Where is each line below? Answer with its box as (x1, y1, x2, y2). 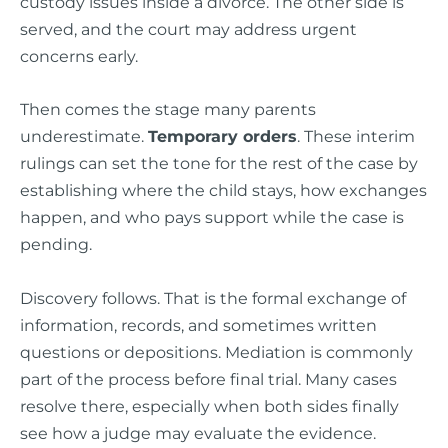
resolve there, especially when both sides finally (20, 395, 399, 416)
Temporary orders (148, 126, 297, 147)
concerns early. (20, 46, 138, 67)
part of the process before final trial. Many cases (20, 368, 397, 389)
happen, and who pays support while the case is (20, 207, 404, 228)
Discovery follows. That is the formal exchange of (20, 287, 406, 308)
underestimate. (20, 126, 148, 147)
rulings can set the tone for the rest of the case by (20, 153, 418, 174)
